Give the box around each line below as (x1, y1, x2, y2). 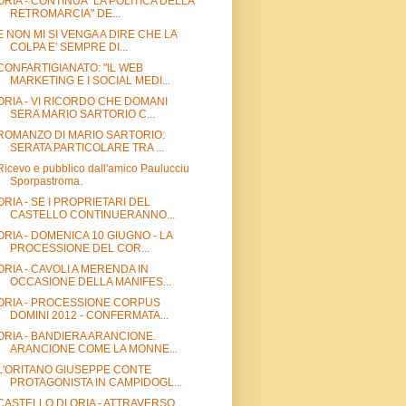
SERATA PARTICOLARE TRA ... (9, 140, 164, 154)
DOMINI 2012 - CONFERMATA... (9, 308, 169, 322)
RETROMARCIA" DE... (9, 6, 121, 20)
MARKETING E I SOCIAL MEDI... (9, 73, 170, 87)
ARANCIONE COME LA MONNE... (9, 342, 178, 355)
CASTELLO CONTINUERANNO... (9, 208, 175, 221)
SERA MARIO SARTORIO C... (9, 107, 155, 121)
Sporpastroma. (9, 174, 82, 188)
